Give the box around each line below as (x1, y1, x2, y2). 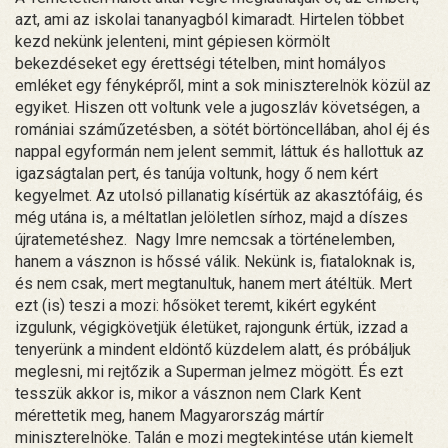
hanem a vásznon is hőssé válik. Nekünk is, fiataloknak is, (15, 251, 415, 271)
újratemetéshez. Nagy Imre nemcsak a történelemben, (15, 229, 395, 249)
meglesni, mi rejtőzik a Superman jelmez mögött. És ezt (15, 361, 403, 381)
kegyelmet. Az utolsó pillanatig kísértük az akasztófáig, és (15, 185, 423, 205)
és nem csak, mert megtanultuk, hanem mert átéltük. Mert (15, 273, 412, 293)
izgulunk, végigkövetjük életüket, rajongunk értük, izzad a (15, 317, 408, 337)
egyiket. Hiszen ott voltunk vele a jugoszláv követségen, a (15, 97, 420, 117)
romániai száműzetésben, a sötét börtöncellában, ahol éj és (15, 119, 430, 139)
